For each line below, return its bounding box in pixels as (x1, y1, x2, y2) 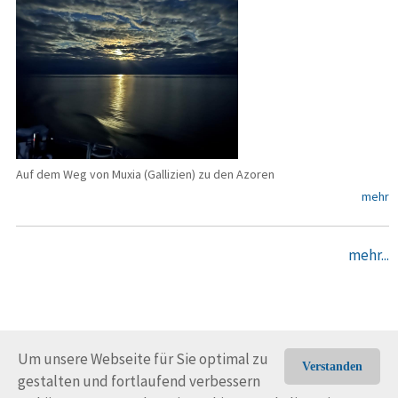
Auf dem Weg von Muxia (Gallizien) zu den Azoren (16, 165, 275, 182)
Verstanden (302, 360, 362, 373)
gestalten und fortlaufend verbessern (18, 371, 260, 391)
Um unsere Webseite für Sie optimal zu (18, 349, 268, 369)
